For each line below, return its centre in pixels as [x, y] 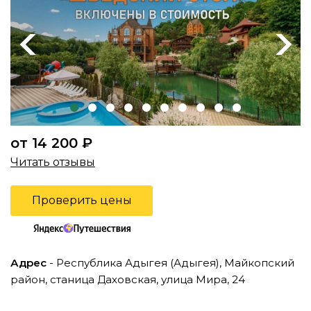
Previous [37, 44]
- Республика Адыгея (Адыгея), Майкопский [170, 262]
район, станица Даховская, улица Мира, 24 [128, 279]
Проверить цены [82, 201]
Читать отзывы [53, 162]
